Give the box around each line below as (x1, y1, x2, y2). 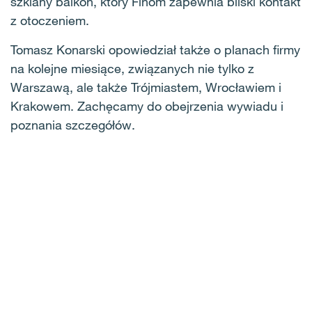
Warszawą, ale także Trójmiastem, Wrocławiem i (10, 79, 281, 95)
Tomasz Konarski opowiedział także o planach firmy (10, 42, 300, 57)
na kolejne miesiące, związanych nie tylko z (10, 61, 254, 76)
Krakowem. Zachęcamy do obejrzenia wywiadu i (10, 98, 283, 114)
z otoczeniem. (10, 13, 89, 28)
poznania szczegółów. (10, 117, 135, 132)
